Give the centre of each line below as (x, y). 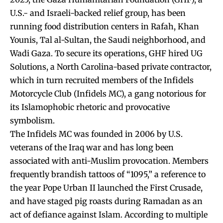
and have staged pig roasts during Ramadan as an (106, 201)
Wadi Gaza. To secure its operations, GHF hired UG (106, 53)
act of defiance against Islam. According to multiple (109, 214)
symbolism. (32, 120)
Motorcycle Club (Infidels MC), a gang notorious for (108, 93)
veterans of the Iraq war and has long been (92, 147)
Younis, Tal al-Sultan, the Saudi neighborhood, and (108, 40)
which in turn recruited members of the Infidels (102, 80)
